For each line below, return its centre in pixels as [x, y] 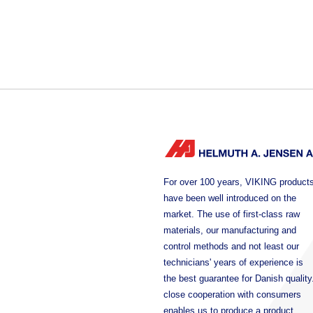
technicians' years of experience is [233, 262]
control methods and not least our [231, 246]
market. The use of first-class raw [232, 214]
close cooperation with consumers [232, 294]
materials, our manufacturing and [230, 230]
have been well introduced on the [230, 198]
